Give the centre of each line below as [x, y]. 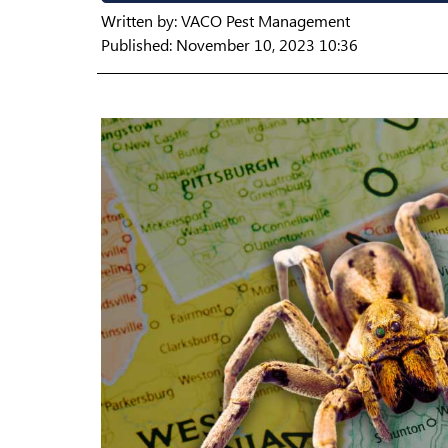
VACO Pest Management [265, 20]
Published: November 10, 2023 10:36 [229, 44]
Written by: [141, 20]
